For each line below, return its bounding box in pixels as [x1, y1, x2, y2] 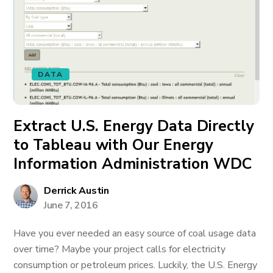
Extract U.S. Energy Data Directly [13, 116, 255, 136]
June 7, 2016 [44, 199, 98, 212]
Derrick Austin [44, 184, 109, 197]
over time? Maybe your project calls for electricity [13, 243, 226, 256]
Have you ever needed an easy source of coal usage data [13, 227, 257, 240]
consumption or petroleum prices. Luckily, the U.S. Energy [13, 258, 258, 272]
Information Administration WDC [13, 154, 252, 174]
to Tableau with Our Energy [13, 135, 214, 155]
